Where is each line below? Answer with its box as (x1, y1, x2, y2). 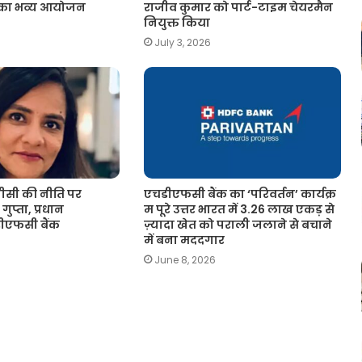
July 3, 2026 (154, 36, 211, 50)
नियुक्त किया (143, 15, 210, 32)
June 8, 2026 (154, 252, 216, 267)
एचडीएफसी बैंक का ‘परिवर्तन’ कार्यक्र (143, 185, 336, 202)
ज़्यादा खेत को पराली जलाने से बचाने (143, 216, 335, 233)
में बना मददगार (143, 231, 225, 248)
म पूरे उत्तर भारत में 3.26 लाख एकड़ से (143, 200, 337, 217)
